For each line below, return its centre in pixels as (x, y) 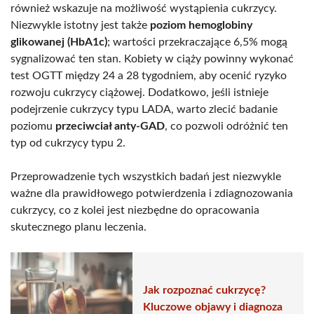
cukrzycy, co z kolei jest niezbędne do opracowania (135, 210)
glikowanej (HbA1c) (59, 42)
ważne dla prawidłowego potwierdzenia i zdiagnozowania (152, 193)
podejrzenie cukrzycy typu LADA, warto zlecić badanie (144, 109)
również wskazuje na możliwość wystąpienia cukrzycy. (144, 8)
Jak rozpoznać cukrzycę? (204, 291)
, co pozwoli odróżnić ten (226, 126)
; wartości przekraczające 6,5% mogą (197, 42)
